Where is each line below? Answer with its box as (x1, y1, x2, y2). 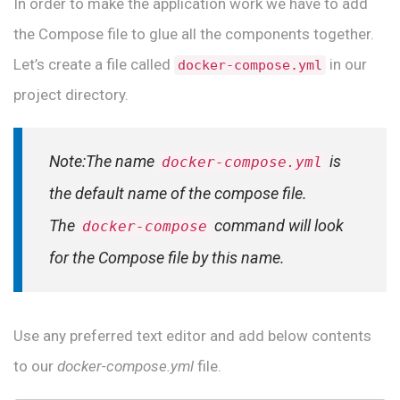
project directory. (13, 86, 129, 104)
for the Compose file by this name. (49, 248, 285, 268)
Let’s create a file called (13, 55, 174, 74)
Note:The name (49, 152, 158, 171)
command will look (211, 216, 344, 236)
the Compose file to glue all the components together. (13, 25, 374, 44)
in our (326, 55, 367, 74)
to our (13, 356, 57, 375)
